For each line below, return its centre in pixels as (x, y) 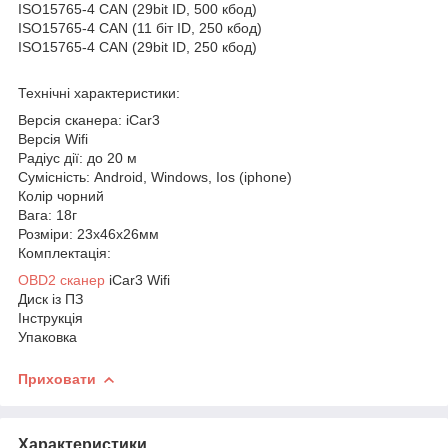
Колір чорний (61, 195)
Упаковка (47, 336)
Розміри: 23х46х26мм (88, 233)
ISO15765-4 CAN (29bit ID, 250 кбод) (137, 46)
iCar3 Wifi (137, 279)
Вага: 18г (47, 214)
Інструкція (50, 317)
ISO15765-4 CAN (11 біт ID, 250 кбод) (140, 27)
